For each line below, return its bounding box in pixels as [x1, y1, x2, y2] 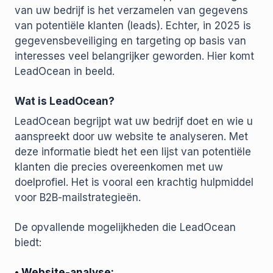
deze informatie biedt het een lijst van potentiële [15, 146, 251, 158]
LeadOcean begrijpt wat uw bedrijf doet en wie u [15, 115, 253, 128]
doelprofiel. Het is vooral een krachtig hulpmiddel [15, 176, 253, 189]
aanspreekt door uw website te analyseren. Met [15, 130, 248, 143]
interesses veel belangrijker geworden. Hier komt [15, 50, 254, 63]
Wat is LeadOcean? [15, 95, 115, 108]
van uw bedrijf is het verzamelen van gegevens [15, 4, 248, 17]
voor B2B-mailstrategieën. [15, 191, 141, 204]
